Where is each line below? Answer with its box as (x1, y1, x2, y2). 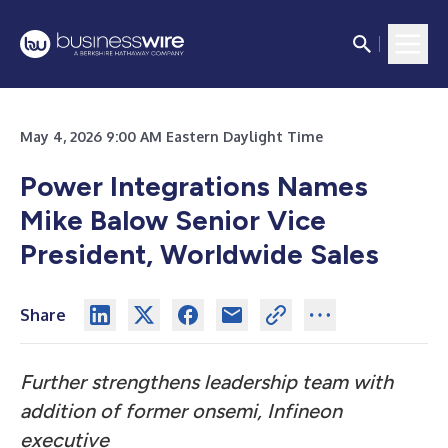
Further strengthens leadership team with (20, 370, 393, 394)
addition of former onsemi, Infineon (20, 399, 342, 423)
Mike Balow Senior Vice (20, 203, 326, 237)
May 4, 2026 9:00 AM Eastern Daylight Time (20, 128, 323, 145)
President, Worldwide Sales (20, 237, 379, 271)
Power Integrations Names (20, 169, 368, 203)
